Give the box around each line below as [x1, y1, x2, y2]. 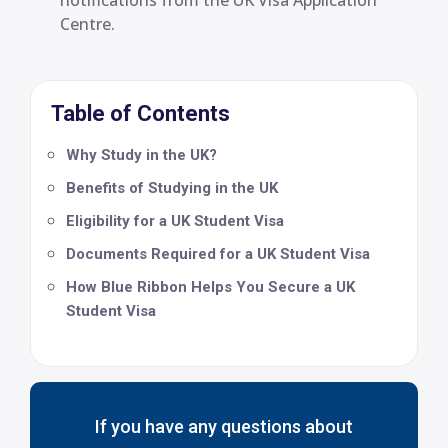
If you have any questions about [95, 415, 353, 437]
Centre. [60, 12, 115, 35]
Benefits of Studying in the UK [66, 178, 278, 197]
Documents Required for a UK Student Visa [66, 244, 370, 263]
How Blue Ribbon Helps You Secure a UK [66, 277, 355, 296]
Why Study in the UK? [66, 145, 217, 164]
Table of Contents [51, 100, 230, 126]
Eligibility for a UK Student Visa [66, 211, 284, 230]
